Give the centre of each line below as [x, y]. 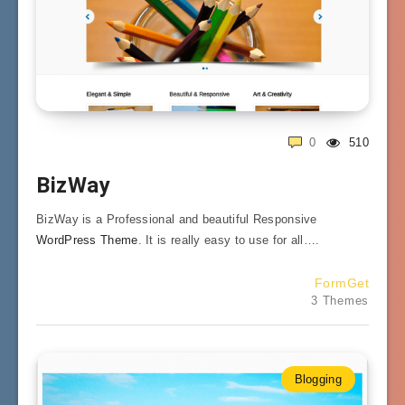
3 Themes [340, 300]
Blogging [318, 379]
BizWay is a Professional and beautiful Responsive [177, 219]
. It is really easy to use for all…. [229, 240]
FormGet [341, 283]
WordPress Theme [87, 240]
